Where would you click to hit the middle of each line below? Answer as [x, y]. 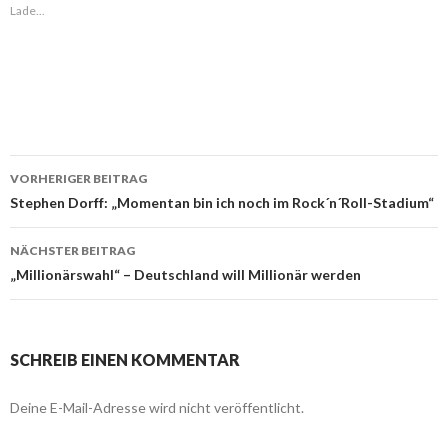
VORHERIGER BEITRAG [78, 179]
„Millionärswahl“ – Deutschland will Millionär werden [185, 275]
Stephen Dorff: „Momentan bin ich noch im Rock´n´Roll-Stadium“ [222, 203]
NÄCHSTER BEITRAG [72, 251]
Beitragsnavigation [123, 208]
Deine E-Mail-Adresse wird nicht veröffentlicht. [157, 408]
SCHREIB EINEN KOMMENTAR [125, 360]
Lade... [27, 11]
